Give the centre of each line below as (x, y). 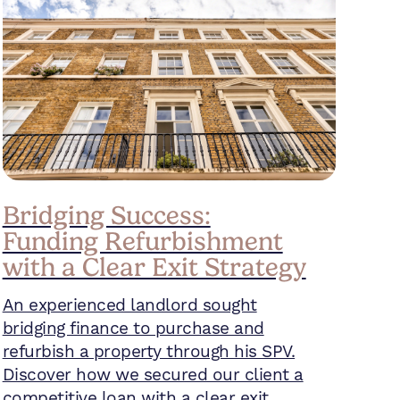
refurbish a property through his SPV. (149, 351)
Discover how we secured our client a (153, 375)
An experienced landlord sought (129, 305)
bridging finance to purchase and (133, 328)
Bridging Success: (106, 215)
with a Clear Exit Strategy (154, 267)
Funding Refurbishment (142, 241)
